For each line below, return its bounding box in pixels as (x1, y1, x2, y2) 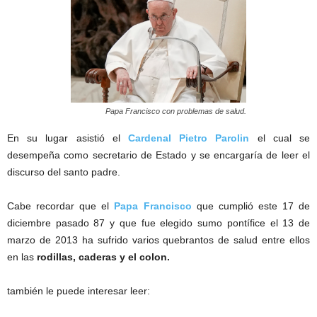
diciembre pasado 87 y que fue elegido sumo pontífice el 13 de (7, 217, 310, 229)
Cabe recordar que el (7, 200, 115, 212)
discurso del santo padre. (7, 166, 120, 178)
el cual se (249, 132, 311, 144)
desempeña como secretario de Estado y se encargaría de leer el (7, 149, 310, 161)
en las (7, 251, 37, 263)
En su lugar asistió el (7, 132, 128, 144)
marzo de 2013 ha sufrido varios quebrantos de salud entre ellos (7, 234, 310, 246)
